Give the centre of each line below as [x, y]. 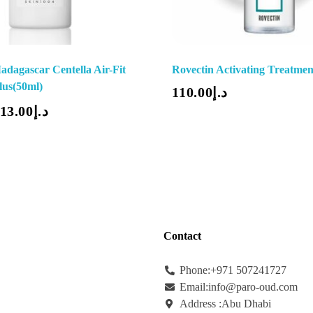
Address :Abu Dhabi [225, 304]
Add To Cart [104, 83]
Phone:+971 [208, 270]
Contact [182, 236]
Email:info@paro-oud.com [238, 287]
